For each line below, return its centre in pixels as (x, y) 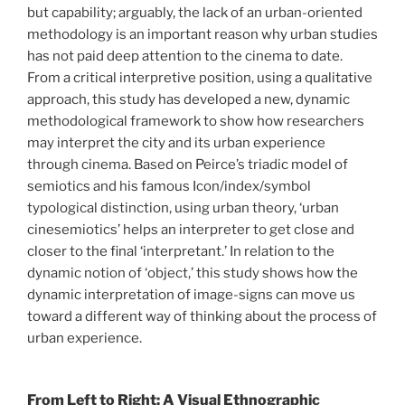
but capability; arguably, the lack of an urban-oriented (195, 12)
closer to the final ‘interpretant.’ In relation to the (181, 251)
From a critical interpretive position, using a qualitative (200, 77)
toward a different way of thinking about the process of (202, 316)
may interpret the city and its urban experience (176, 142)
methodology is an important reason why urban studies (202, 34)
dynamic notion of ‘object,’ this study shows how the (193, 273)
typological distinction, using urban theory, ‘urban (183, 207)
